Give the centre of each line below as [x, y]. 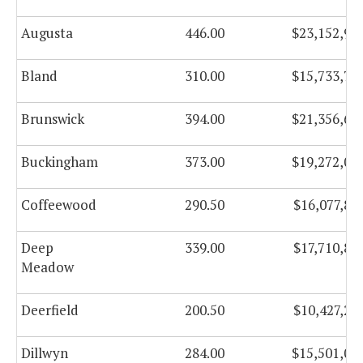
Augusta [47, 33]
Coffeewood [59, 205]
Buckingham [60, 162]
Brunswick [53, 119]
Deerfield [50, 310]
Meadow [47, 267]
